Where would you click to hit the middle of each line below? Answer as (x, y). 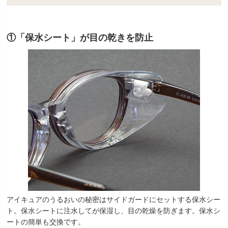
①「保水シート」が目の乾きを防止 (80, 37)
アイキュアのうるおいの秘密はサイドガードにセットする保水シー (113, 199)
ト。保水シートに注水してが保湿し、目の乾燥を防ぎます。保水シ (113, 211)
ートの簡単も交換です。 (46, 222)
